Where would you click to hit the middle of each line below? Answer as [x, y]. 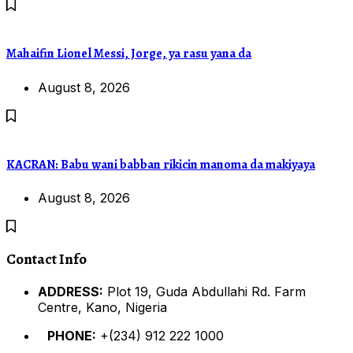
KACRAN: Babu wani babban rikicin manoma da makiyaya [161, 164]
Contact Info [46, 258]
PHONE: [67, 335]
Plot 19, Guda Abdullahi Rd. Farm [204, 291]
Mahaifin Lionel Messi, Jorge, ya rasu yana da [129, 54]
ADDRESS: [71, 291]
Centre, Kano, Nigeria [102, 307]
